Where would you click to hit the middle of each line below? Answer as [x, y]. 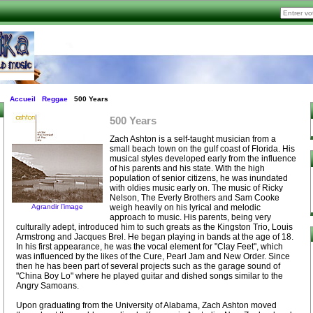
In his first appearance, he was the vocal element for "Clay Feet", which [150, 246]
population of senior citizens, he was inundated [199, 178]
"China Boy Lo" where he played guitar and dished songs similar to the [150, 276]
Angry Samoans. [48, 285]
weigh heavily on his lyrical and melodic [185, 207]
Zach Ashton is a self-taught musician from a [193, 139]
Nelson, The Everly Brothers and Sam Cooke [195, 197]
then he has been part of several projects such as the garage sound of [148, 266]
